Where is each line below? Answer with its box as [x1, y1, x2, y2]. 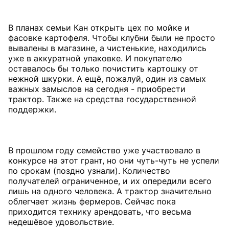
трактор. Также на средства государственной [8, 94, 196, 104]
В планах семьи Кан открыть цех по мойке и [8, 22, 190, 33]
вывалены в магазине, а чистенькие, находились [8, 42, 207, 53]
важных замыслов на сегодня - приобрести [8, 83, 186, 94]
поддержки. [8, 104, 56, 114]
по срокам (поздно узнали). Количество [8, 165, 170, 176]
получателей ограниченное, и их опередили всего [8, 175, 212, 186]
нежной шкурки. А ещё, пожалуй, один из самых [8, 73, 206, 84]
